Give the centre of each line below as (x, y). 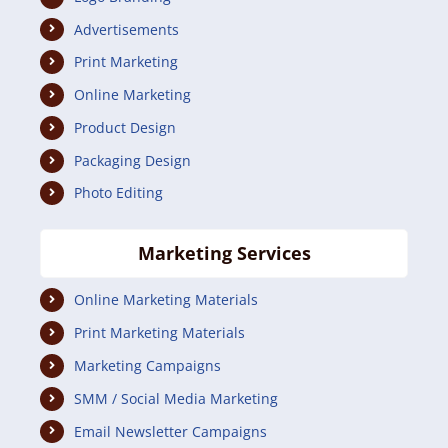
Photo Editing (118, 193)
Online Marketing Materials (165, 300)
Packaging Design (132, 160)
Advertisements (126, 29)
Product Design (124, 127)
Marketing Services (224, 253)
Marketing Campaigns (147, 365)
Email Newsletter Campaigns (170, 431)
